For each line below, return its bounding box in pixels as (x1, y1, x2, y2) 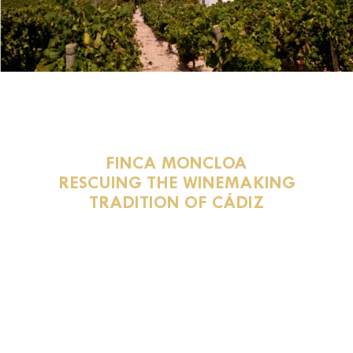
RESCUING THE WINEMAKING (58, 171, 295, 193)
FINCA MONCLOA (106, 151, 247, 173)
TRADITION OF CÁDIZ (89, 191, 264, 213)
